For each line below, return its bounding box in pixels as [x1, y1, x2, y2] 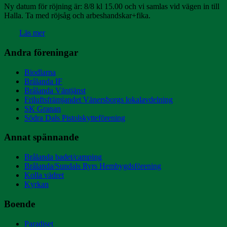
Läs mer [19, 28, 45, 37]
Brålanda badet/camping [24, 153, 102, 162]
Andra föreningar [4, 47, 78, 58]
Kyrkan [24, 180, 49, 189]
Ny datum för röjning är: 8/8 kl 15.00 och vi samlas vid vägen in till [4, 2, 219, 11]
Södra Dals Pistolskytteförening [24, 113, 125, 122]
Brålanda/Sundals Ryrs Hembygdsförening [24, 162, 161, 171]
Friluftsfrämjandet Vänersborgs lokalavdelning [24, 95, 173, 104]
